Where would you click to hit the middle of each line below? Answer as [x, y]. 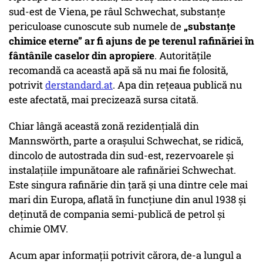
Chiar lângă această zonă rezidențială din [104, 126]
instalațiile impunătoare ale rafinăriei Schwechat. [122, 170]
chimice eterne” [45, 41]
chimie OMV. [38, 229]
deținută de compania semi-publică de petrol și [117, 214]
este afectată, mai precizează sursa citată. [104, 100]
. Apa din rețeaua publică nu [177, 85]
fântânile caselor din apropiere [82, 56]
